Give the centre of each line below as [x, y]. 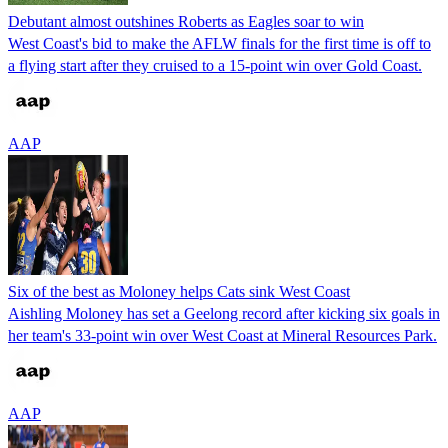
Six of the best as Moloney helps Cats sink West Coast [179, 291]
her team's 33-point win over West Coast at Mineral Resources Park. [222, 335]
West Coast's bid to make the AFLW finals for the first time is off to [219, 43]
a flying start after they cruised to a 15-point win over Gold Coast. [215, 65]
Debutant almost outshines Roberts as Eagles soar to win [186, 21]
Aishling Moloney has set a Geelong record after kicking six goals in [224, 313]
